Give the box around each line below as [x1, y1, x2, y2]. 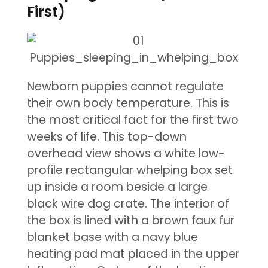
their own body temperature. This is [26, 95, 229, 111]
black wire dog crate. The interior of [26, 195, 229, 212]
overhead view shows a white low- [26, 145, 225, 162]
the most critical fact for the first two [26, 111, 239, 128]
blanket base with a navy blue [26, 229, 198, 245]
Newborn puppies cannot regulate [26, 78, 224, 95]
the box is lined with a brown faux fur [26, 212, 234, 229]
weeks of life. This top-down [26, 128, 187, 145]
